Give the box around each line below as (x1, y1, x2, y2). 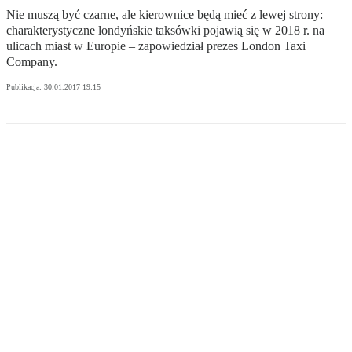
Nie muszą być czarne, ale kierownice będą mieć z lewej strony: (6, 8, 323, 22)
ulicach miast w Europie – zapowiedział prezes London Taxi (6, 39, 306, 53)
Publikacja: (6, 82, 44, 92)
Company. (6, 55, 57, 69)
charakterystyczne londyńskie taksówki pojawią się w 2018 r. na (6, 24, 324, 38)
